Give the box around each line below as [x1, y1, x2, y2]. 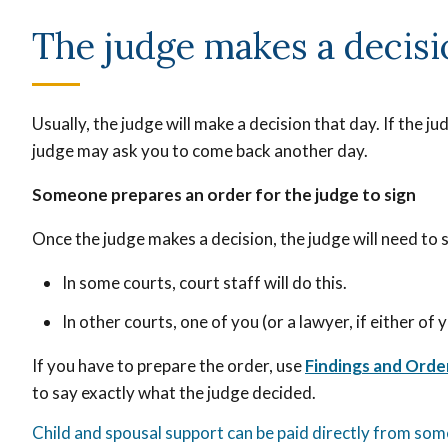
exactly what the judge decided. [78, 382, 316, 404]
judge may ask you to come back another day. [32, 140, 374, 162]
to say [32, 382, 78, 404]
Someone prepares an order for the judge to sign [32, 184, 419, 206]
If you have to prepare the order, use [32, 355, 305, 377]
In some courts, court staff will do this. [62, 272, 347, 294]
